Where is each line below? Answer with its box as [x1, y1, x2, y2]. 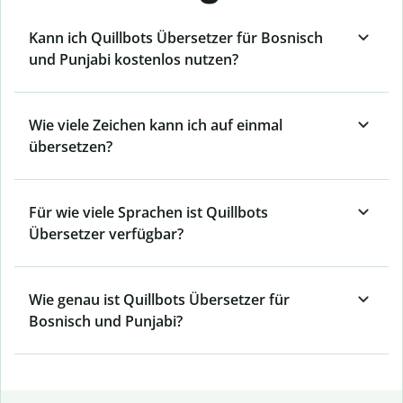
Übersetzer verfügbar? [29, 224, 184, 245]
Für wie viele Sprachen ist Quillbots [29, 202, 268, 223]
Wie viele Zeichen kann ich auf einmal [29, 115, 282, 136]
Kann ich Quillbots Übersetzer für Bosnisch [29, 28, 323, 49]
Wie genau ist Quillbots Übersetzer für [29, 290, 290, 310]
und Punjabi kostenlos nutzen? [29, 49, 238, 70]
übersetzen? [29, 137, 112, 157]
